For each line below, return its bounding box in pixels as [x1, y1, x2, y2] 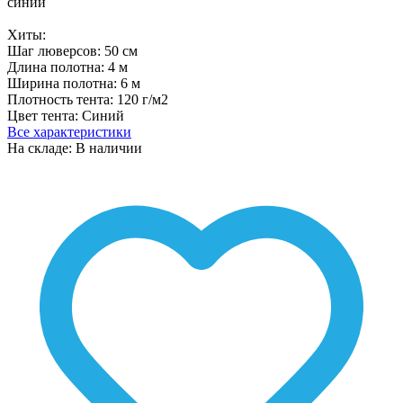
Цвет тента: [7, 108, 82, 124]
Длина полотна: [7, 59, 108, 76]
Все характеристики [7, 124, 131, 140]
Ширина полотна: [7, 76, 121, 92]
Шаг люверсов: [7, 43, 104, 59]
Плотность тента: [7, 92, 117, 108]
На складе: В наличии [7, 140, 142, 157]
